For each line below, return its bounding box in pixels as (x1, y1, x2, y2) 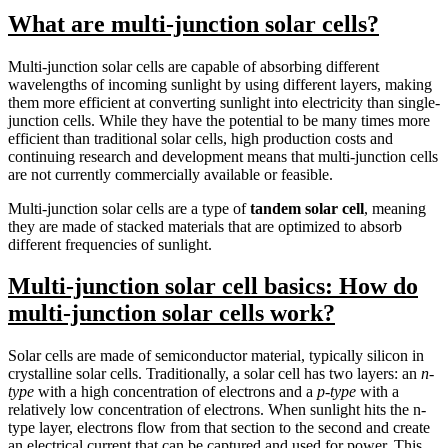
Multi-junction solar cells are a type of (8, 199, 250, 217)
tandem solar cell (250, 199, 364, 217)
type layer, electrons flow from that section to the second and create (8, 419, 430, 437)
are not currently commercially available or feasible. (8, 165, 333, 183)
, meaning (364, 199, 426, 217)
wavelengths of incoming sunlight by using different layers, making (8, 75, 432, 93)
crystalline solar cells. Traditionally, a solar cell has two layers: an (8, 365, 421, 383)
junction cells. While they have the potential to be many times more (8, 111, 430, 129)
